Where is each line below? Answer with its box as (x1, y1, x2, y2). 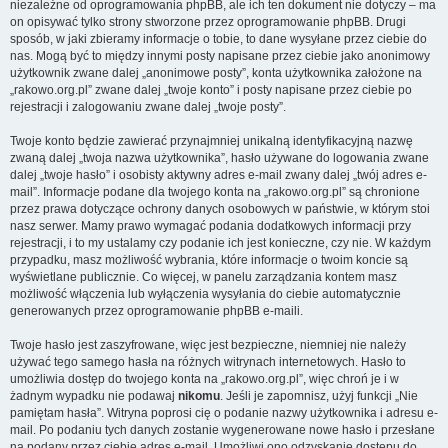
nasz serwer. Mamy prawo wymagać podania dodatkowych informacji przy (10, 219, 411, 233)
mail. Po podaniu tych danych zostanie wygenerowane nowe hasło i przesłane (10, 423, 435, 437)
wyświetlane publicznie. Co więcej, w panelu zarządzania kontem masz (10, 270, 397, 284)
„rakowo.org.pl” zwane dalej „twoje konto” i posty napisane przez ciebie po (10, 83, 412, 97)
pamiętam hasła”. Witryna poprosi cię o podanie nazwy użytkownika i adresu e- (10, 406, 438, 420)
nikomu (178, 389, 220, 403)
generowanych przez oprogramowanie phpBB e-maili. (10, 304, 303, 318)
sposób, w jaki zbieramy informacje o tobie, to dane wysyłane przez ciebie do (10, 32, 427, 46)
